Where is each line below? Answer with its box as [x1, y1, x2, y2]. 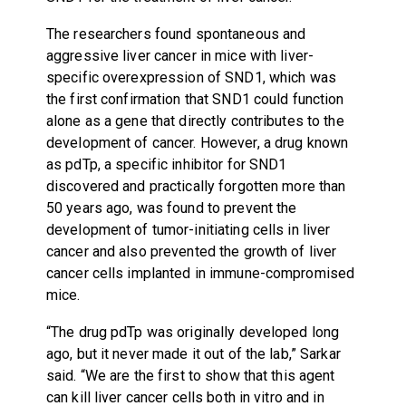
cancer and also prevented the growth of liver [45, 242, 337, 260]
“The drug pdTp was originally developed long [45, 323, 340, 341]
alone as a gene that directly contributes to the [45, 111, 344, 130]
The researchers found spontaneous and [45, 24, 306, 43]
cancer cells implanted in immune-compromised [45, 264, 355, 282]
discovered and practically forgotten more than [45, 177, 346, 195]
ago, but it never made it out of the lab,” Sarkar [45, 344, 341, 362]
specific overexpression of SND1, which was [45, 68, 336, 86]
